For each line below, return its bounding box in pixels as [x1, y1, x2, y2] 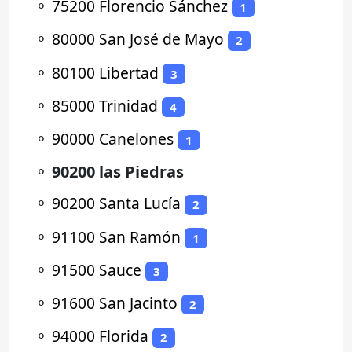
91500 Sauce [52, 258, 141, 280]
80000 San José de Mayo [52, 28, 224, 50]
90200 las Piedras [52, 161, 184, 183]
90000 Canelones [52, 128, 174, 150]
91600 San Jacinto [52, 292, 178, 314]
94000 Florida [52, 325, 148, 347]
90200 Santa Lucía [52, 192, 181, 214]
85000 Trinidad [52, 94, 158, 116]
